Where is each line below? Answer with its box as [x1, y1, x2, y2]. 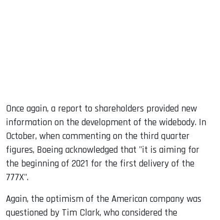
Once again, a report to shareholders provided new [6, 103, 197, 115]
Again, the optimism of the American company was [6, 193, 201, 206]
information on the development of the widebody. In [6, 116, 206, 129]
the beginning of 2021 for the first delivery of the [6, 158, 194, 170]
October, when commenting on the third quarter [6, 130, 190, 143]
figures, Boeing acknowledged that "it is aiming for [6, 144, 199, 157]
